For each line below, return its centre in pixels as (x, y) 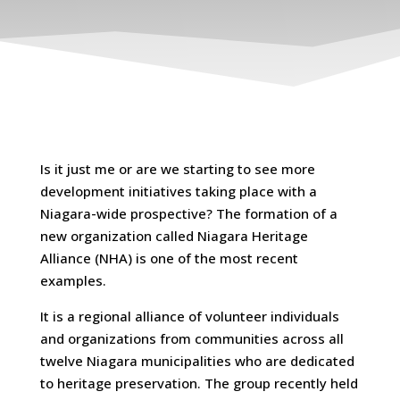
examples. (73, 280)
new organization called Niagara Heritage (174, 236)
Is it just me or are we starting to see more (177, 169)
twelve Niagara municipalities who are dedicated (197, 361)
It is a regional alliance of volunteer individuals (189, 316)
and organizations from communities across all (192, 338)
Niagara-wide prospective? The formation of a (188, 213)
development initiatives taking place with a (178, 191)
